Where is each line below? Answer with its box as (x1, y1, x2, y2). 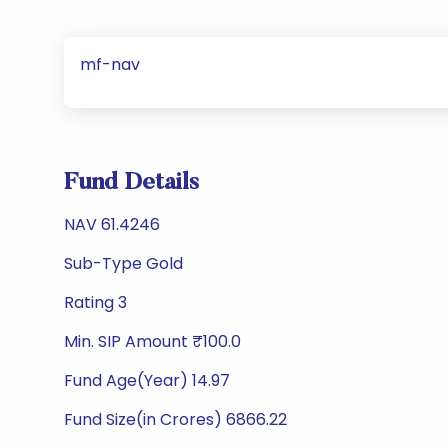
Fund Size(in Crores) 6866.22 (64, 408, 287, 431)
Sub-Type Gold (64, 252, 183, 275)
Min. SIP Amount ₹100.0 (64, 330, 241, 353)
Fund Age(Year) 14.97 (64, 369, 230, 392)
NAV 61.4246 (64, 213, 160, 236)
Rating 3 (64, 291, 127, 314)
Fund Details (64, 171, 199, 195)
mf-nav (80, 53, 140, 76)
